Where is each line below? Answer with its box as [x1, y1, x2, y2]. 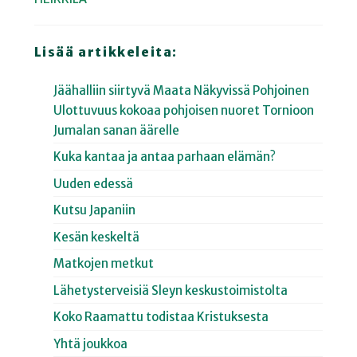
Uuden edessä [53, 175, 134, 191]
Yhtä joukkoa [53, 335, 128, 351]
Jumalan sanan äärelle [53, 122, 180, 138]
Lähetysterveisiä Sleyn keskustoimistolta [53, 282, 288, 298]
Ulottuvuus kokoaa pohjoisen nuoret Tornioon [53, 102, 315, 118]
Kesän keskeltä [53, 229, 140, 245]
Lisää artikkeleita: [33, 43, 178, 60]
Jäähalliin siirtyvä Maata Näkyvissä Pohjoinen [53, 82, 310, 98]
